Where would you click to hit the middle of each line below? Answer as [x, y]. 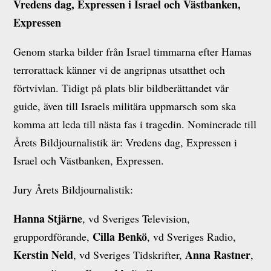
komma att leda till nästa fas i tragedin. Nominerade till [135, 124]
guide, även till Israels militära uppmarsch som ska [125, 106]
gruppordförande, [53, 237]
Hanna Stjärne [48, 218]
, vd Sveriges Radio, [192, 237]
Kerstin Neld [44, 255]
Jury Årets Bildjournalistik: [73, 189]
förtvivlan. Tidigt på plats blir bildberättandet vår [121, 88]
